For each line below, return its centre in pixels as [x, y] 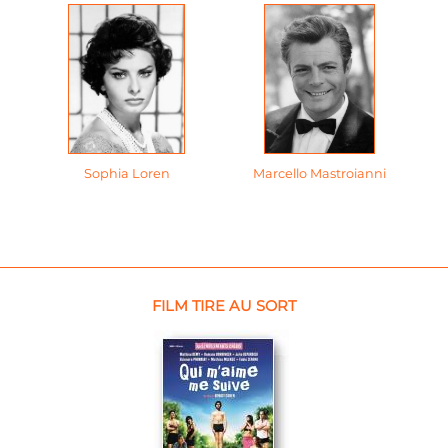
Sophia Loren [126, 174]
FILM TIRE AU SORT [221, 305]
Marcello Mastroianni [319, 174]
